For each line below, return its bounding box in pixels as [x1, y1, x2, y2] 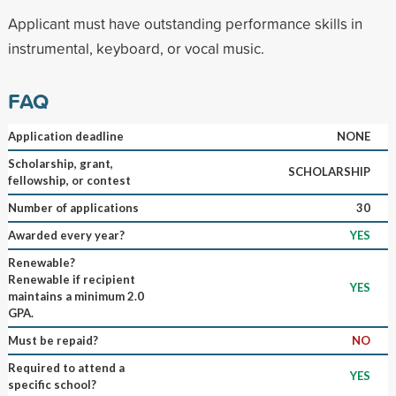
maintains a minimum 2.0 [7, 288, 144, 303]
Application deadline [7, 128, 124, 143]
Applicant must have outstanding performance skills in [7, 12, 362, 34]
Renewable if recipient [7, 271, 135, 286]
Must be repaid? [7, 332, 98, 347]
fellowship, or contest [7, 172, 131, 187]
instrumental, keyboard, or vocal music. [7, 37, 264, 58]
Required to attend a [7, 360, 125, 375]
